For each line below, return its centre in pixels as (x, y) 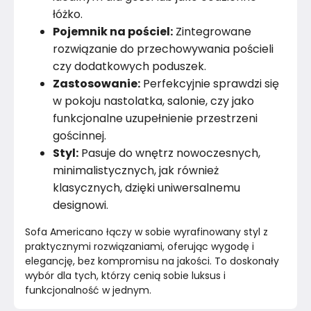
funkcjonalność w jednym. (88, 290)
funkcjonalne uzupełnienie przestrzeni (155, 118)
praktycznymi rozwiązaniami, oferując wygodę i (141, 246)
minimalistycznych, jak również (136, 170)
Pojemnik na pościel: (113, 32)
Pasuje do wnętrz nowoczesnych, (169, 153)
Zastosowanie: (96, 84)
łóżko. (68, 14)
